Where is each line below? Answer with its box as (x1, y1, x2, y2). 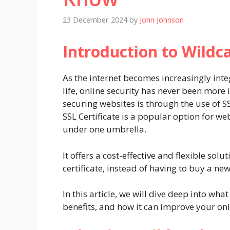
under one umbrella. (63, 123, 146, 136)
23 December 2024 (63, 15, 127, 25)
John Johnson (140, 15, 184, 25)
